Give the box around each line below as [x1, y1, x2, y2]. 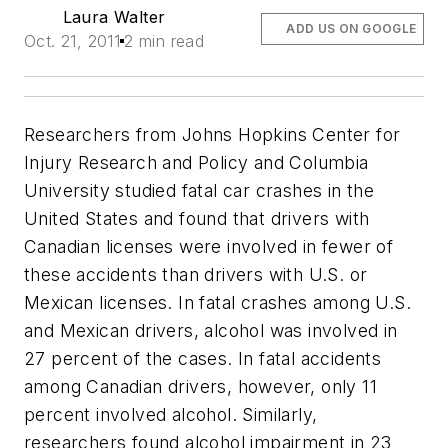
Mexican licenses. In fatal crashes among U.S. [24, 291, 411, 313]
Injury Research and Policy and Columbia [24, 151, 369, 173]
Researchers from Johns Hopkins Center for [24, 123, 401, 145]
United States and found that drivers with [24, 207, 370, 229]
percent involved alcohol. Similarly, [24, 403, 318, 425]
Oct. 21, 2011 [24, 30, 121, 51]
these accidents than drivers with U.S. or [24, 263, 368, 285]
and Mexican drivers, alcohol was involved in [24, 319, 398, 341]
